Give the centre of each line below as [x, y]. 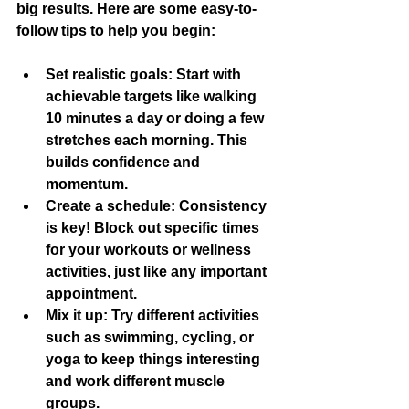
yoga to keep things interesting [155, 359]
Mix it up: [77, 315]
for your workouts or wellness [150, 250]
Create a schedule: [110, 206]
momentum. [87, 184]
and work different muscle [137, 381]
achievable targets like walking [153, 96]
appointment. [91, 294]
